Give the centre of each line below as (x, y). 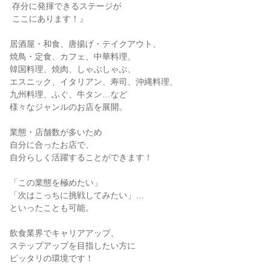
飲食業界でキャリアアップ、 (64, 233)
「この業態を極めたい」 (56, 183)
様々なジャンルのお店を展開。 (68, 107)
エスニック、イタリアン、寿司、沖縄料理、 (94, 82)
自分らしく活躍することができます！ (81, 157)
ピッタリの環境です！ (52, 258)
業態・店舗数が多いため (56, 132)
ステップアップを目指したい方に (73, 246)
